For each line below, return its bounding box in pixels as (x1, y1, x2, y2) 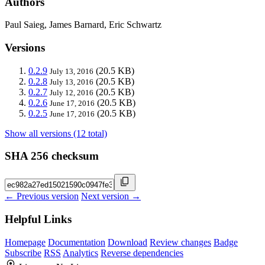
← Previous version (5, 191, 79, 202)
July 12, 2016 (50, 88, 93, 97)
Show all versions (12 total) (5, 128, 107, 138)
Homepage (5, 237, 46, 247)
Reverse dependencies (101, 247, 183, 258)
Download (108, 237, 147, 247)
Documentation (48, 237, 105, 247)
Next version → (81, 191, 141, 202)
